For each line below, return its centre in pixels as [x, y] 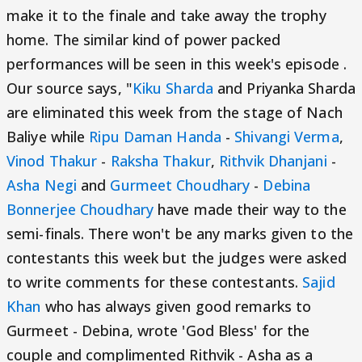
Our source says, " [69, 88]
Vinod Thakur [52, 161]
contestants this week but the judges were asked [177, 258]
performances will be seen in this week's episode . [177, 64]
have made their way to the [250, 209]
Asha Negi [42, 185]
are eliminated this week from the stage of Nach [175, 112]
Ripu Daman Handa [155, 137]
